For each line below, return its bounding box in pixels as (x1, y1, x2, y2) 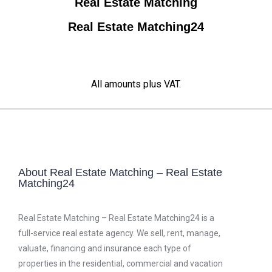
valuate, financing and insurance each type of (18, 243, 191, 253)
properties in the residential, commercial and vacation (18, 258, 223, 268)
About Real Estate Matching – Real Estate (18, 165, 222, 178)
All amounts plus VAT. (91, 78, 181, 90)
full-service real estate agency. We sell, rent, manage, (18, 228, 220, 238)
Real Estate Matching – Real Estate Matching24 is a (18, 212, 214, 223)
